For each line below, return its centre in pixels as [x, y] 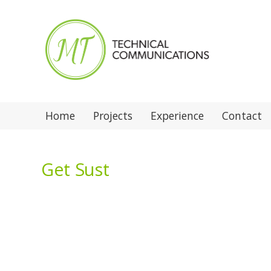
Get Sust [75, 169]
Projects [113, 116]
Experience [177, 116]
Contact [242, 116]
